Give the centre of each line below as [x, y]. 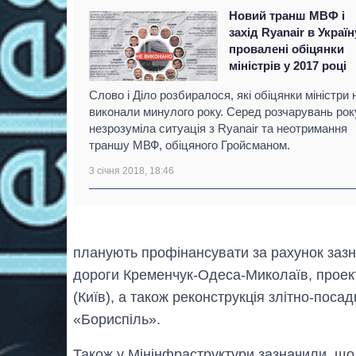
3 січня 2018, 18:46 [132, 170]
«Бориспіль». [117, 319]
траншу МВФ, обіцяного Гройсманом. [190, 145]
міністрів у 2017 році [288, 65]
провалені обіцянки [287, 48]
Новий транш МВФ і [287, 15]
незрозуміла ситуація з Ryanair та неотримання [218, 128]
